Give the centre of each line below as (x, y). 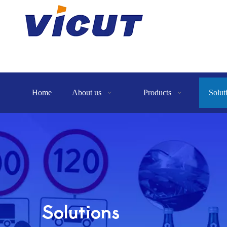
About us (87, 92)
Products (158, 92)
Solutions (81, 210)
